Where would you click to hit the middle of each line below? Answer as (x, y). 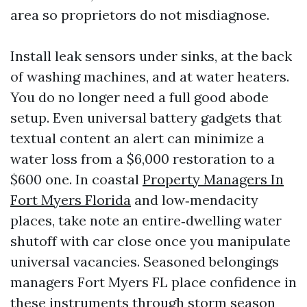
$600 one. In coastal (76, 179)
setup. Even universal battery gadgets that (146, 118)
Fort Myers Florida (71, 200)
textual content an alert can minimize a (137, 138)
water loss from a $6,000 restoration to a (143, 159)
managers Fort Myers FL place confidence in (153, 282)
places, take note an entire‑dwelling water (146, 220)
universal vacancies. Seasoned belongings (145, 261)
